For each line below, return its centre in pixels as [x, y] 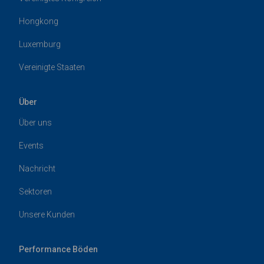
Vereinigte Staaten [52, 67]
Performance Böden [58, 250]
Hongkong [39, 22]
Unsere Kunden [47, 215]
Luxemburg [40, 44]
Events [31, 146]
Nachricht [37, 169]
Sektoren [35, 192]
